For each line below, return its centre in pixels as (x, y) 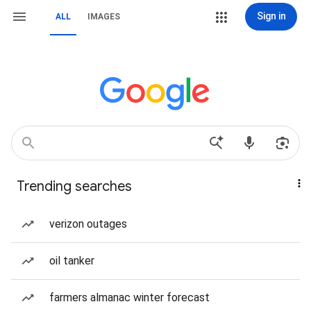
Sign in (271, 16)
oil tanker (72, 261)
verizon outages (88, 224)
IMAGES (104, 17)
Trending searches (74, 186)
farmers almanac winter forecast (129, 297)
